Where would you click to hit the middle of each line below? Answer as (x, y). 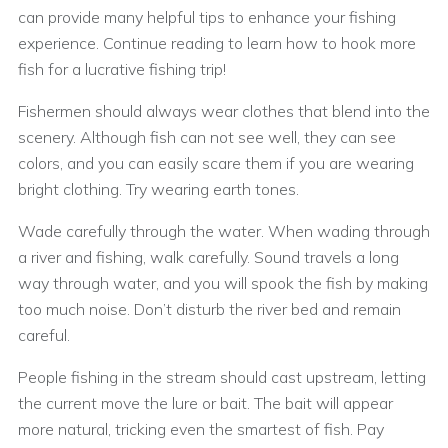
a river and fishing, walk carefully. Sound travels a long (208, 256)
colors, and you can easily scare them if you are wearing (216, 162)
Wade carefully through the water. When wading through (224, 230)
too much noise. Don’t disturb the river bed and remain (209, 308)
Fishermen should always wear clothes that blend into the (224, 110)
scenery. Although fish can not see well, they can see (207, 136)
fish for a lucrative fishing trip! (122, 68)
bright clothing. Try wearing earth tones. (158, 188)
